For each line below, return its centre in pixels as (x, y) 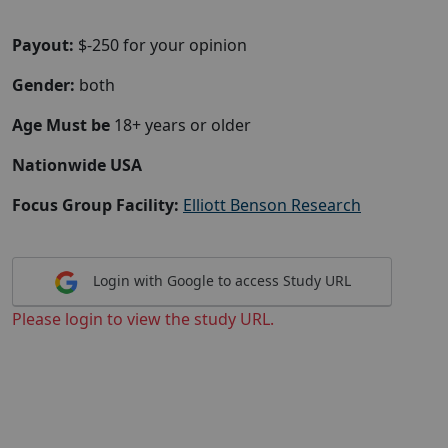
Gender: (43, 85)
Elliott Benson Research (272, 205)
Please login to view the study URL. (143, 318)
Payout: (43, 45)
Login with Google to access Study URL (219, 280)
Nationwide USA (77, 165)
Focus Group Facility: (95, 205)
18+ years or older (182, 125)
